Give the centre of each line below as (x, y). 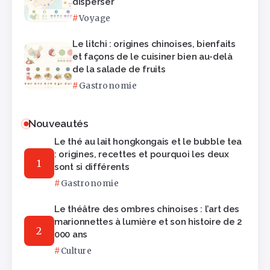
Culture (76, 251)
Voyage (95, 19)
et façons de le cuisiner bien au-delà (152, 57)
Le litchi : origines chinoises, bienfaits (154, 44)
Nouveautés (58, 124)
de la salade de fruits (119, 70)
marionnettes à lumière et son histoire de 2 (149, 222)
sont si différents (92, 167)
